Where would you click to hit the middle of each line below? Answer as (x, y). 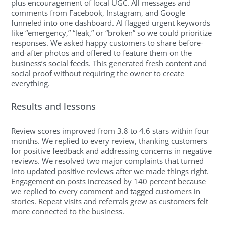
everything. (31, 83)
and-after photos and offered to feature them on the (102, 53)
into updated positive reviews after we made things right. (110, 171)
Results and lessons (54, 107)
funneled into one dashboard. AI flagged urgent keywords (111, 22)
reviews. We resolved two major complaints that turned (108, 161)
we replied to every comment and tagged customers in (106, 191)
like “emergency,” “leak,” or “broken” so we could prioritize (112, 33)
